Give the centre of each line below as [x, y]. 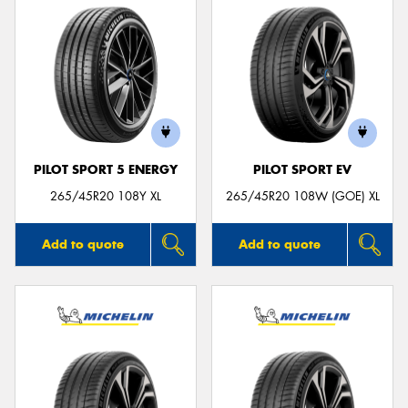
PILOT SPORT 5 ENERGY [106, 169]
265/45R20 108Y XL [106, 196]
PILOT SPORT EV [302, 169]
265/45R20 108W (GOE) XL [302, 196]
